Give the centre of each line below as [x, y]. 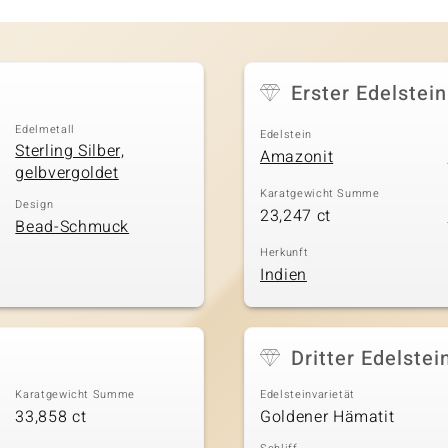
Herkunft [284, 253]
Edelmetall [45, 129]
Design [34, 205]
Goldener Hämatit [327, 416]
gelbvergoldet [67, 173]
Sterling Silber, [70, 151]
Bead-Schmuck [72, 226]
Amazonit [297, 156]
